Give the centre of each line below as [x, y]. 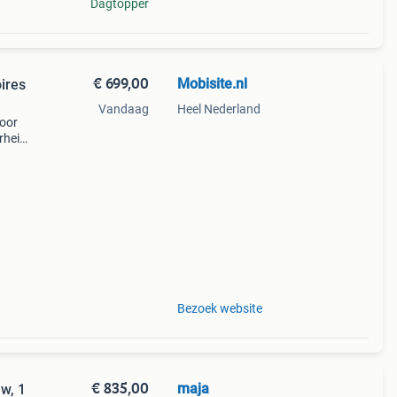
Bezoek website [219, 308]
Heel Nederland [218, 109]
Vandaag [123, 109]
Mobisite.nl [212, 84]
